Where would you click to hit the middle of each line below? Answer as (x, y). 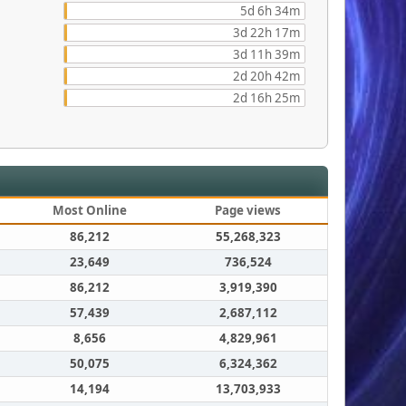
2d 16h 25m (267, 98)
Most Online (89, 211)
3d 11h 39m (267, 55)
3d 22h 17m (267, 33)
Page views (248, 211)
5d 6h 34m (271, 11)
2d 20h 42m (267, 77)
